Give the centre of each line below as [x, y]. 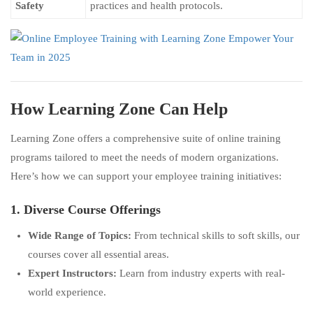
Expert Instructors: [72, 273]
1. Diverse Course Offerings [86, 210]
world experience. [67, 292]
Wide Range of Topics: [80, 235]
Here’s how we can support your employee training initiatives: [146, 176]
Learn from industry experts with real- [201, 273]
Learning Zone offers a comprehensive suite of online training [146, 138]
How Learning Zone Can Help [119, 109]
